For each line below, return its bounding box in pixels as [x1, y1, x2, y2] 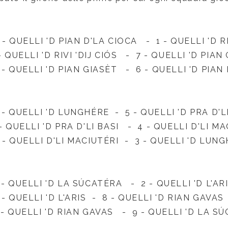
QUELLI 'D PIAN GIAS [9, 65, 105, 74]
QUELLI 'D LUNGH [9, 107, 91, 117]
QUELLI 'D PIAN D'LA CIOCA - [9, 36, 156, 46]
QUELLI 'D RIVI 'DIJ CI [5, 50, 104, 60]
